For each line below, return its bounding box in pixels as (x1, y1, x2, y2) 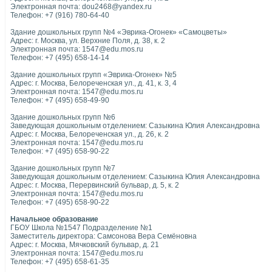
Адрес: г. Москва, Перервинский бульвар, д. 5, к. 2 (10, 181, 179, 189)
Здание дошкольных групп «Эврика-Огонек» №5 (10, 70, 177, 79)
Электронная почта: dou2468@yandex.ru (10, 2, 152, 11)
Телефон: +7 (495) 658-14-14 (10, 53, 109, 62)
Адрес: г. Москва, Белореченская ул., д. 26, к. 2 (10, 130, 169, 138)
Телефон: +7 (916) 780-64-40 (10, 11, 109, 19)
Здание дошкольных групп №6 (10, 113, 115, 121)
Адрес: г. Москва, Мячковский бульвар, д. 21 (10, 240, 159, 249)
